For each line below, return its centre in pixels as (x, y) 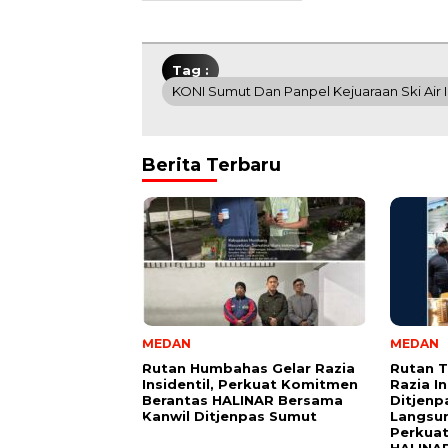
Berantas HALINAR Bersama (242, 400)
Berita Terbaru (211, 165)
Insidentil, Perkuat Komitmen (250, 384)
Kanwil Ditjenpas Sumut (229, 416)
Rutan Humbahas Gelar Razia (248, 368)
